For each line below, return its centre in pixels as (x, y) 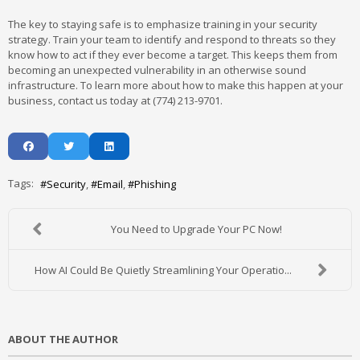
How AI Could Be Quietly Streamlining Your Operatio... (164, 270)
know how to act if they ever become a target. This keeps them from (173, 55)
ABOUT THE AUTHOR (63, 340)
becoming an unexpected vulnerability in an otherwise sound (157, 70)
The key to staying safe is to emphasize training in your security (163, 24)
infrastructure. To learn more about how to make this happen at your (176, 85)
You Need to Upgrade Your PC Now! (197, 229)
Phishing (155, 184)
